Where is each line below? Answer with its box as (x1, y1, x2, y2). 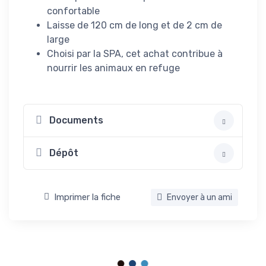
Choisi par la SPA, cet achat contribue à (47, 47, 223, 59)
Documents (49, 115, 103, 126)
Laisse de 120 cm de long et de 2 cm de (47, 19, 222, 31)
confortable (47, 5, 100, 17)
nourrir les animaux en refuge (47, 62, 180, 74)
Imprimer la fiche (54, 192, 121, 203)
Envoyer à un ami (165, 192, 232, 202)
